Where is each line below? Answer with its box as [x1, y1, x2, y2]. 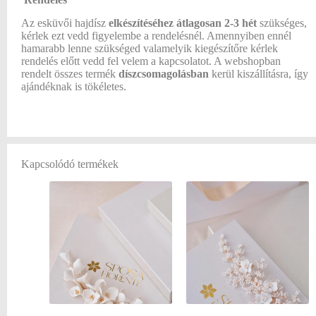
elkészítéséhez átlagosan [109, 17, 224, 30]
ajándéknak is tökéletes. [21, 80, 126, 93]
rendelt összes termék [21, 68, 119, 80]
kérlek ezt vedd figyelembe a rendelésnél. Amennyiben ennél [21, 30, 291, 42]
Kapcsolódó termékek [21, 158, 119, 171]
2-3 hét [224, 17, 257, 30]
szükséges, [257, 17, 307, 30]
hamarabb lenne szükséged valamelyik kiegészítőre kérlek [21, 42, 278, 55]
